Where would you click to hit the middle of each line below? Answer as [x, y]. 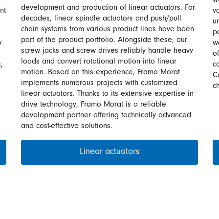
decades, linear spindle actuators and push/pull [101, 19]
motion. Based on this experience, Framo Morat [100, 73]
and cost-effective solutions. [67, 127]
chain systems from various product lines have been [108, 30]
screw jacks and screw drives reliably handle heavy [107, 51]
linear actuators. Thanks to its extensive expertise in [107, 94]
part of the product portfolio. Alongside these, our [104, 41]
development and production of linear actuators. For [108, 8]
